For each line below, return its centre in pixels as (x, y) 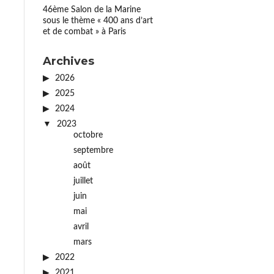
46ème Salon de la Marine (92, 10)
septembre (94, 150)
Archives (69, 61)
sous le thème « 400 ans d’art (98, 21)
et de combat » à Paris (85, 32)
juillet (83, 181)
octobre (88, 135)
